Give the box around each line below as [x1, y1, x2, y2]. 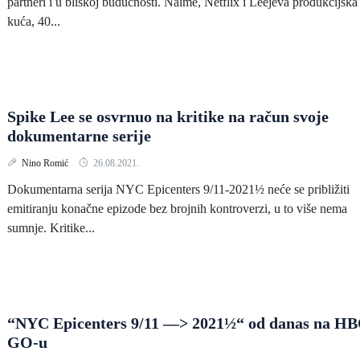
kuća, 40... [7, 14, 60, 28]
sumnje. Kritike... [7, 221, 95, 235]
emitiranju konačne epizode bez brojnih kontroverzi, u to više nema [7, 202, 347, 215]
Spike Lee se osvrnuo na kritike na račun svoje [7, 108, 329, 125]
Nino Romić [22, 157, 71, 169]
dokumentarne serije [7, 127, 151, 145]
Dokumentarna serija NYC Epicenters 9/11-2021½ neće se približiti [7, 182, 350, 196]
